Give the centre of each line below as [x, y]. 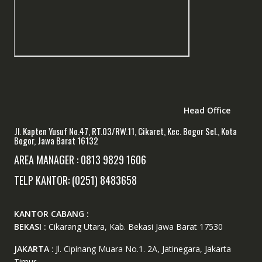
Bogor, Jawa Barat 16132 [56, 140]
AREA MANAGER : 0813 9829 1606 [80, 159]
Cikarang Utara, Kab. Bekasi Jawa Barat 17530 [135, 226]
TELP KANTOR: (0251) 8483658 [75, 180]
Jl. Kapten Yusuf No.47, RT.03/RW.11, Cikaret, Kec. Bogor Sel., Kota [125, 131]
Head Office [207, 110]
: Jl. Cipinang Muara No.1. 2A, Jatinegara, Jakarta [140, 249]
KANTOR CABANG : [51, 213]
